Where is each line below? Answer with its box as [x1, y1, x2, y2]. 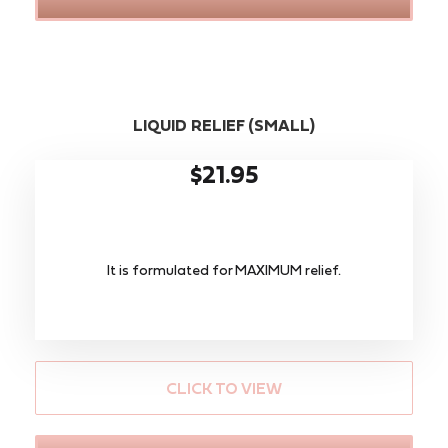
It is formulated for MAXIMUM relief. [107, 261, 341, 278]
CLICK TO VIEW [166, 378, 282, 397]
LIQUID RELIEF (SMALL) [133, 115, 315, 134]
